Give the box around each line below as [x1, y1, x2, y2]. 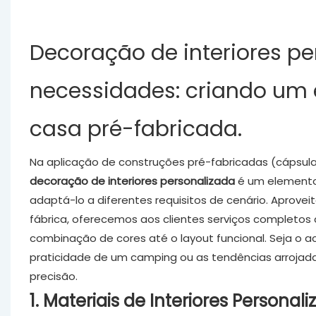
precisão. [29, 268, 78, 284]
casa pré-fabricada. [29, 114, 242, 144]
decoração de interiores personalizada [29, 173, 235, 188]
